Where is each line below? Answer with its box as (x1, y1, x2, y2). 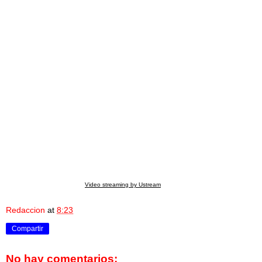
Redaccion (6, 205, 45, 215)
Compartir (12, 224, 43, 233)
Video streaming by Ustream (85, 181, 161, 188)
